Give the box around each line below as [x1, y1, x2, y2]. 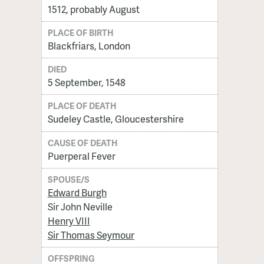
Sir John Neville [47, 199, 113, 213]
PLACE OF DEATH [48, 100, 117, 112]
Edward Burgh [47, 185, 107, 199]
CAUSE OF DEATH [48, 136, 118, 148]
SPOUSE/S [48, 173, 90, 185]
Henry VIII [47, 213, 90, 227]
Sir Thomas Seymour [47, 227, 134, 242]
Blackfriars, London [47, 39, 130, 53]
